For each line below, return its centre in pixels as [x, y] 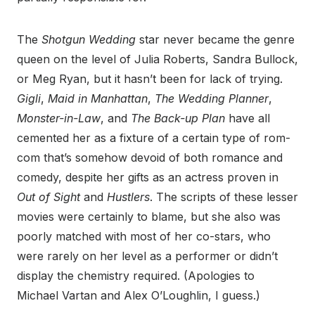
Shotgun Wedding [89, 39]
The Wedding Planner [212, 98]
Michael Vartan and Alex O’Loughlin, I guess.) [140, 295]
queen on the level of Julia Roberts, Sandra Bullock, [157, 59]
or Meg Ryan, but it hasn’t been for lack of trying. [150, 79]
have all [247, 118]
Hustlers [128, 197]
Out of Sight [49, 197]
